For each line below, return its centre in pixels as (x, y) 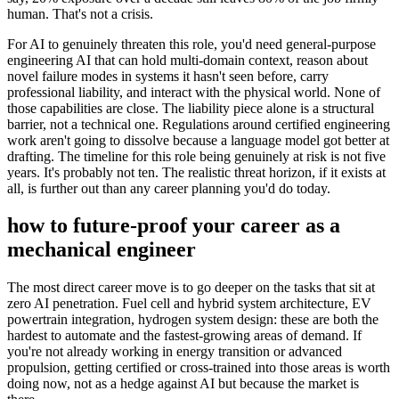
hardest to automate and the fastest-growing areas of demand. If (184, 336)
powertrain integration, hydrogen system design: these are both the (193, 320)
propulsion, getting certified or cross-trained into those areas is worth (199, 368)
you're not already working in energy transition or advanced (175, 352)
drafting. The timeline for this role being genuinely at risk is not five (196, 156)
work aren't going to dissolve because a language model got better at (198, 140)
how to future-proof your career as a (174, 226)
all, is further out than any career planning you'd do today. (169, 188)
